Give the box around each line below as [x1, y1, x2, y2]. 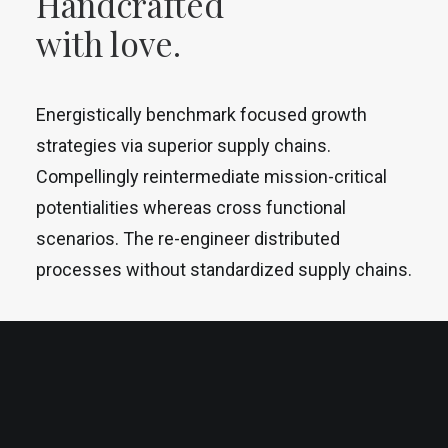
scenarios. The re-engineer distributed [36, 228, 340, 249]
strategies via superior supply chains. [36, 135, 331, 156]
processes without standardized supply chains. [36, 259, 412, 280]
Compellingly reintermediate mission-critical [36, 166, 387, 187]
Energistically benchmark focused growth [36, 104, 367, 125]
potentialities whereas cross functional [36, 197, 346, 218]
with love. [36, 21, 181, 65]
